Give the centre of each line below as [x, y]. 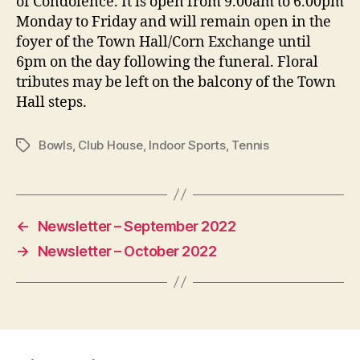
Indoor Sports [187, 145]
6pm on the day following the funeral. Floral [167, 62]
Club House [110, 145]
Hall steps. [51, 102]
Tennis [250, 145]
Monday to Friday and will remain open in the [174, 22]
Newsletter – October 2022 [127, 251]
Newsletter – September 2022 [137, 226]
